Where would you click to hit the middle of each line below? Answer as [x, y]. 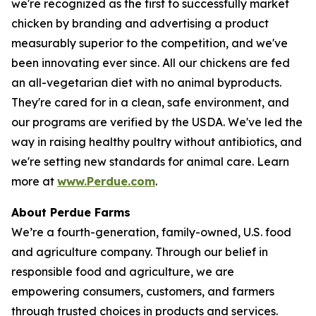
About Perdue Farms [71, 212]
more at [34, 181]
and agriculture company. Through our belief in [140, 252]
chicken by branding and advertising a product [140, 23]
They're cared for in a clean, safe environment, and [150, 102]
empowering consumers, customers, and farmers [143, 291]
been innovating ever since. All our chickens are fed [151, 63]
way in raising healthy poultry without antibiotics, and [157, 142]
